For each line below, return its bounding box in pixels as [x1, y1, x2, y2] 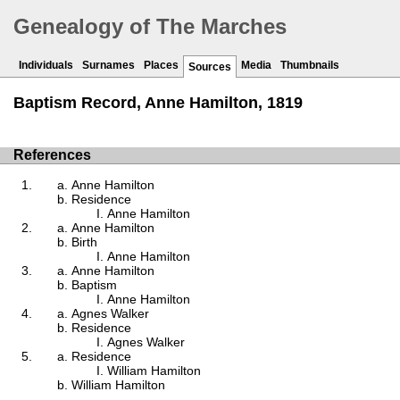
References [13, 147, 91, 163]
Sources [188, 61, 231, 74]
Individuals [19, 59, 73, 72]
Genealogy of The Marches [13, 14, 287, 39]
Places [144, 59, 179, 72]
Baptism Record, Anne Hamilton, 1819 [13, 94, 303, 112]
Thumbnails [280, 59, 339, 72]
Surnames [82, 59, 135, 72]
